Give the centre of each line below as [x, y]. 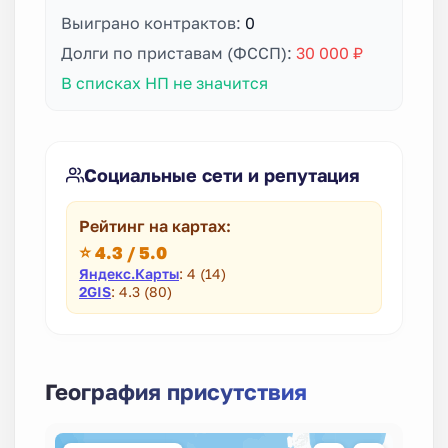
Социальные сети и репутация [222, 174]
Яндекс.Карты [129, 273]
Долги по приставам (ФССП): [178, 52]
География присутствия [176, 391]
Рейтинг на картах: [155, 225]
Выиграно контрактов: [153, 22]
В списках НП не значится [164, 82]
